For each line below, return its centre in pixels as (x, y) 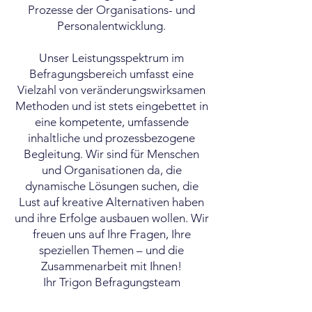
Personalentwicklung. (111, 26)
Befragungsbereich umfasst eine (111, 74)
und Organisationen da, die (111, 170)
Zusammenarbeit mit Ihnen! (111, 266)
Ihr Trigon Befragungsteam (111, 282)
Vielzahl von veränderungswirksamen (111, 90)
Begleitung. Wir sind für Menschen (111, 154)
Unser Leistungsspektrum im (111, 58)
